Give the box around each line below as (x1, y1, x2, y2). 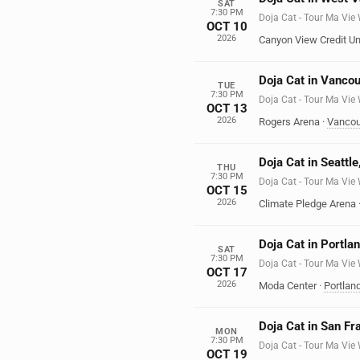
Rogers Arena (259, 116, 320, 128)
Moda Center (259, 280, 317, 292)
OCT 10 (206, 18, 247, 34)
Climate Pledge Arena (259, 198, 356, 210)
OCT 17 (206, 264, 247, 280)
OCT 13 (206, 100, 247, 116)
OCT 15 (206, 182, 247, 198)
